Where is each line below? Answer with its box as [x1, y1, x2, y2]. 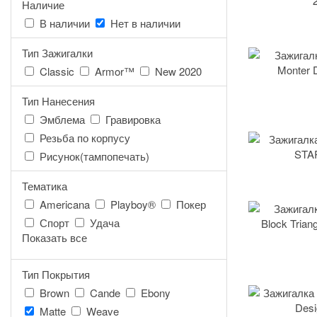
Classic [40, 64, 74, 79]
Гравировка [105, 112, 161, 127]
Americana [40, 197, 90, 212]
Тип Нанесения [22, 93, 95, 108]
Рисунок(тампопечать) [40, 149, 149, 163]
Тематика [22, 178, 67, 193]
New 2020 [155, 64, 202, 79]
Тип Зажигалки [22, 45, 93, 60]
